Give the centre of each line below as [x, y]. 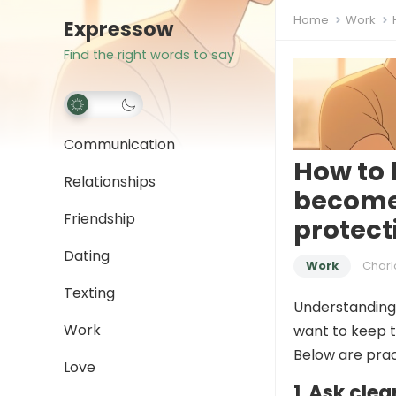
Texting [89, 293]
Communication [119, 145]
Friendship [99, 219]
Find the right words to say [149, 55]
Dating [87, 256]
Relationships [110, 182]
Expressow [118, 29]
